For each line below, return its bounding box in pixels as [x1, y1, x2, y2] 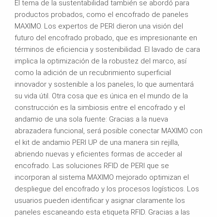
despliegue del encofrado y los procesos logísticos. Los [15, 184, 199, 193]
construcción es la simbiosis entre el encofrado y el [15, 103, 185, 112]
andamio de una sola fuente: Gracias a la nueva [15, 114, 168, 124]
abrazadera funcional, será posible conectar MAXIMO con [15, 126, 202, 135]
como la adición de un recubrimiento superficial [15, 68, 171, 77]
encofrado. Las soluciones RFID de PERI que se [15, 161, 169, 170]
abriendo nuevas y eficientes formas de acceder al [15, 149, 182, 158]
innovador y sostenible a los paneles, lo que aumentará [15, 79, 194, 89]
